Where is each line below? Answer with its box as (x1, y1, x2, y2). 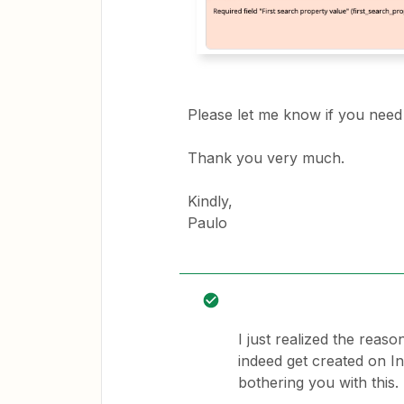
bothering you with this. (238, 373, 399, 391)
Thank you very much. (188, 149, 344, 167)
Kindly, (188, 192, 233, 210)
